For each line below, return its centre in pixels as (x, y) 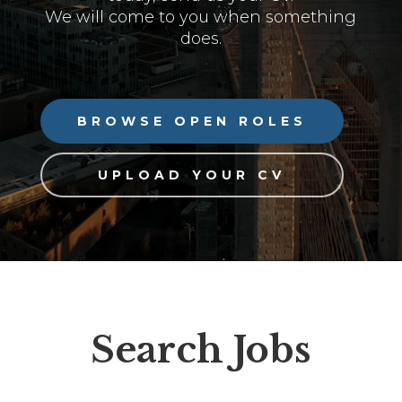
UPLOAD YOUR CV (192, 175)
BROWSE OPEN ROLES (192, 122)
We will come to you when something (201, 17)
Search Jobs (201, 350)
